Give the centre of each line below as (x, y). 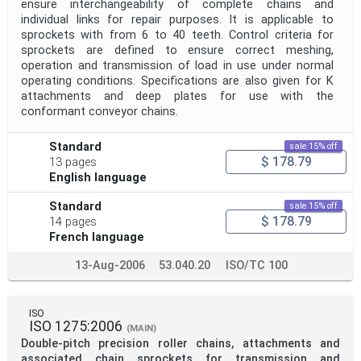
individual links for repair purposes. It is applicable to (177, 19)
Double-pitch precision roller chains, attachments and (180, 343)
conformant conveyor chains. (100, 111)
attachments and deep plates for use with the (177, 96)
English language (98, 177)
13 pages (73, 162)
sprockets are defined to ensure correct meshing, (177, 50)
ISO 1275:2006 (76, 326)
